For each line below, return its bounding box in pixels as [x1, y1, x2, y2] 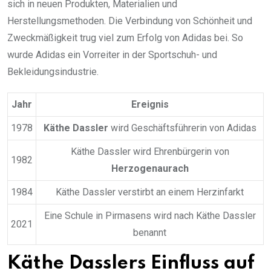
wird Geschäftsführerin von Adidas [108, 122, 256, 134]
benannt [133, 227, 166, 239]
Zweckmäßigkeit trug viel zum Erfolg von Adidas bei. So [7, 32, 243, 44]
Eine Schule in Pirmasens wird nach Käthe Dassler [44, 210, 256, 222]
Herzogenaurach [111, 163, 189, 175]
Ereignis [131, 99, 169, 111]
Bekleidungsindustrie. [7, 66, 99, 78]
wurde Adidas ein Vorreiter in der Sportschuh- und [7, 49, 217, 61]
